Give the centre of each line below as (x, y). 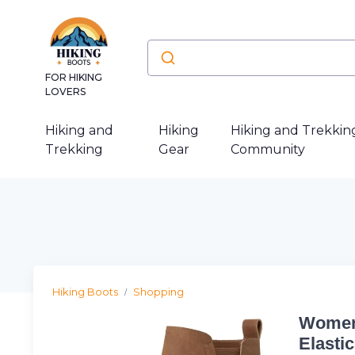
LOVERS (65, 92)
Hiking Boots (85, 292)
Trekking (74, 149)
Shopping (158, 292)
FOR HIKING (74, 77)
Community (267, 149)
